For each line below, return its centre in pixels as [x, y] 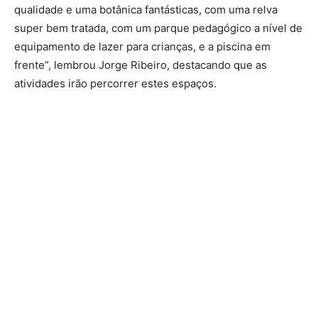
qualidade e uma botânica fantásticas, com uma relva [146, 9]
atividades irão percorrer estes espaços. [115, 83]
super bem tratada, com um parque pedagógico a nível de [158, 28]
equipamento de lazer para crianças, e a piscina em [142, 46]
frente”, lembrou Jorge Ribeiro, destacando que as [141, 65]
